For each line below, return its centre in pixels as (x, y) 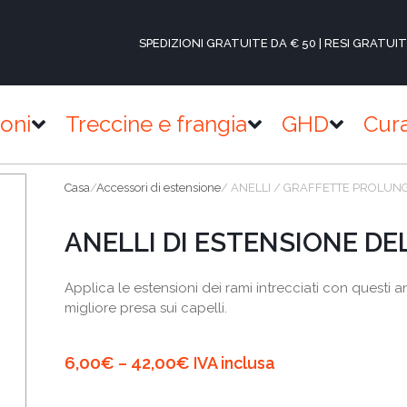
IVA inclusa (232, 362)
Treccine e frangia (156, 124)
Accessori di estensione (158, 188)
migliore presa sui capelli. (145, 308)
